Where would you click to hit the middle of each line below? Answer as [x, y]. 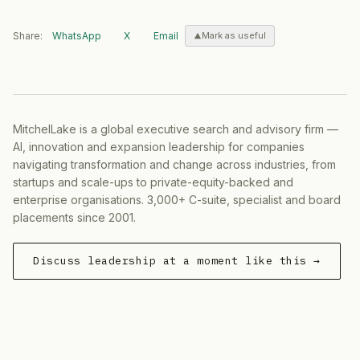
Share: [28, 35]
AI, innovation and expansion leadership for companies [159, 146]
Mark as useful [234, 35]
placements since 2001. [74, 217]
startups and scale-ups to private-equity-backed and [153, 182]
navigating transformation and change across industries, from [174, 164]
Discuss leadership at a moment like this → [177, 260]
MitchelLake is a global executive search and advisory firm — [176, 129]
